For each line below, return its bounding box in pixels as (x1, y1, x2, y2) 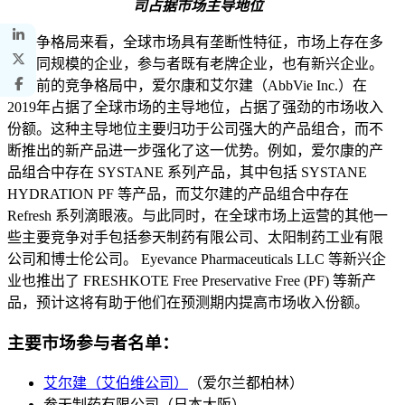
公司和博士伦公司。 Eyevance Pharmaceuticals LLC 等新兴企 (7, 251, 386, 268)
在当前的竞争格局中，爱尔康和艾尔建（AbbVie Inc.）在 (7, 78, 367, 94)
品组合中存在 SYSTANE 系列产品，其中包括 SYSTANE (7, 165, 367, 181)
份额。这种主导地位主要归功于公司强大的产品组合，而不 (7, 121, 383, 137)
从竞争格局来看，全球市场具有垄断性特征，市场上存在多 (7, 34, 383, 51)
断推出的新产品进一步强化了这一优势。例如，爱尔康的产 (7, 143, 383, 159)
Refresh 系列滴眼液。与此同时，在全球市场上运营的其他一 (7, 208, 388, 224)
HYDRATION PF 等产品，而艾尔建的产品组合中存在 (7, 186, 349, 202)
